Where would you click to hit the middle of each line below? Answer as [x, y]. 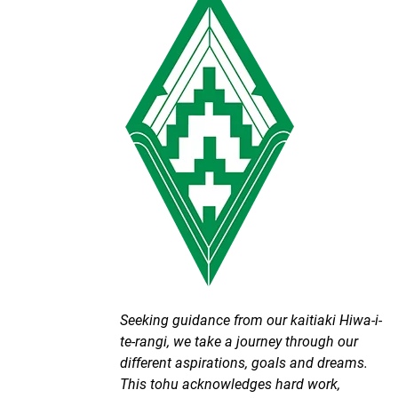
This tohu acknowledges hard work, [230, 383]
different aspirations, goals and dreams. [243, 362]
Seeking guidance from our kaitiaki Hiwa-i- [251, 319]
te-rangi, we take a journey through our [239, 341]
